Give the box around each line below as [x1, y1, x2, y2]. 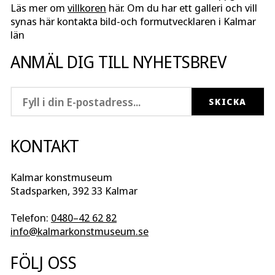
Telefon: [10, 211, 51, 225]
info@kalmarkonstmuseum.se [10, 224, 149, 239]
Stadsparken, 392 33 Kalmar [10, 184, 137, 198]
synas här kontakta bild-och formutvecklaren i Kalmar [10, 14, 256, 29]
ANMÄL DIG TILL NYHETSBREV [10, 50, 227, 74]
